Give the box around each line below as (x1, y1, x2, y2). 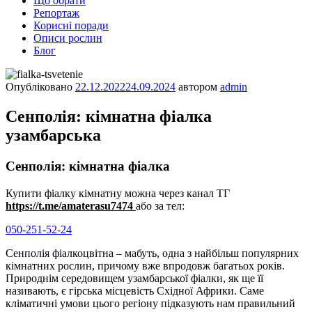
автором (175, 81, 220, 93)
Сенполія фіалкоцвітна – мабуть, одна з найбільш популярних (6, 247, 299, 259)
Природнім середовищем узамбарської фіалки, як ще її (6, 272, 263, 284)
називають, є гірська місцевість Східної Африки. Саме (6, 284, 264, 297)
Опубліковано (6, 81, 72, 93)
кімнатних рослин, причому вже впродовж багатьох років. (6, 259, 285, 272)
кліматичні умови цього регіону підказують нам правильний (6, 297, 295, 309)
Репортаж (33, 7, 79, 19)
